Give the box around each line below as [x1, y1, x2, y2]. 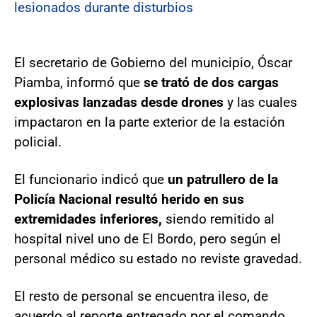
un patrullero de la [168, 171, 278, 188]
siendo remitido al [166, 210, 275, 227]
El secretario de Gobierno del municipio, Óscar [14, 54, 292, 71]
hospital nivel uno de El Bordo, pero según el [14, 230, 281, 247]
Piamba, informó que [14, 74, 144, 91]
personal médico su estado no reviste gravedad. [14, 250, 302, 267]
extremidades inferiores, [14, 210, 166, 227]
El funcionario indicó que [14, 171, 168, 188]
